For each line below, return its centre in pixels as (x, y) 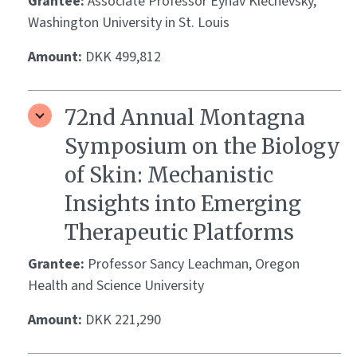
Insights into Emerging (183, 204)
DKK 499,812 (123, 57)
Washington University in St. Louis (129, 23)
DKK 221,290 (123, 320)
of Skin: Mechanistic (169, 175)
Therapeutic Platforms (179, 233)
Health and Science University (116, 286)
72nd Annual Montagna (185, 118)
